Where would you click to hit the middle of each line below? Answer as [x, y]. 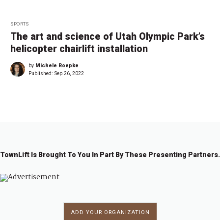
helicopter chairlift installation [79, 49]
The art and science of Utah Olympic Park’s [108, 36]
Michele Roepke [57, 65]
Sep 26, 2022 [69, 73]
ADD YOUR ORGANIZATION [110, 212]
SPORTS [20, 24]
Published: [41, 73]
